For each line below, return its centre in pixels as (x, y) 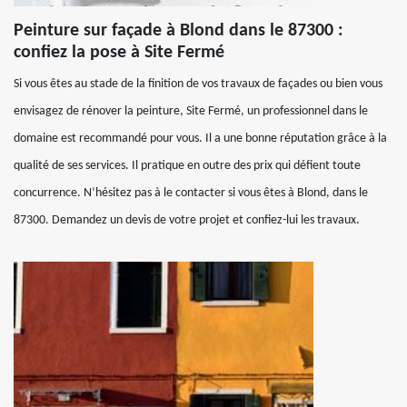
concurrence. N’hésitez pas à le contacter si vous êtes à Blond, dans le (191, 193)
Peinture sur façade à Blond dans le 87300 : (179, 30)
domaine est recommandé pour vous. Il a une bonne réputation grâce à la (200, 138)
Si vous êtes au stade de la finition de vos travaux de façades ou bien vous (198, 84)
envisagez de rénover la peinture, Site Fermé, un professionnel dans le (191, 111)
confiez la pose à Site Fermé (119, 52)
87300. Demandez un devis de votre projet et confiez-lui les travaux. (187, 220)
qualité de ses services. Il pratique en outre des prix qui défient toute (187, 165)
